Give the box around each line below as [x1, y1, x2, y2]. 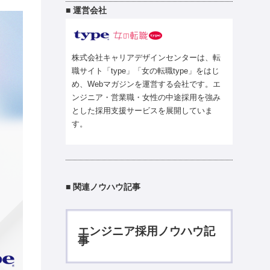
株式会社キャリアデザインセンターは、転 [72, 52, 221, 62]
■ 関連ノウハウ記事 [66, 181, 141, 192]
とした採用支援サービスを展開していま [72, 105, 213, 115]
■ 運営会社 [66, 5, 107, 15]
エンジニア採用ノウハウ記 [78, 225, 216, 238]
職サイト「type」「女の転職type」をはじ [72, 66, 220, 75]
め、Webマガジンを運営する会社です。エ [72, 79, 221, 89]
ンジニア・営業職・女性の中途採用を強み [72, 92, 221, 102]
